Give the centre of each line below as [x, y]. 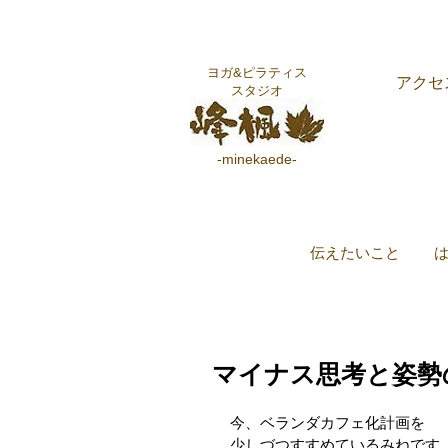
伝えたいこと [355, 252]
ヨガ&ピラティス [257, 72]
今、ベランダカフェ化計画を [327, 422]
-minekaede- [257, 159]
